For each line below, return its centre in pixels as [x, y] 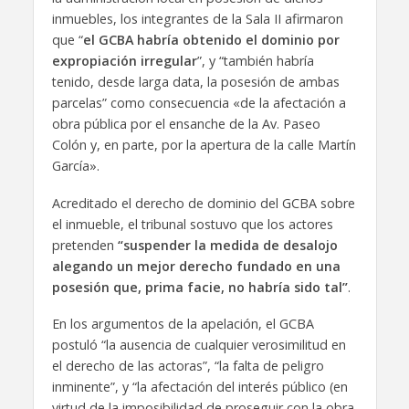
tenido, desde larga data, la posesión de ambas [195, 81]
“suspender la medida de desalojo [225, 245]
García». [75, 165]
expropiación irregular [124, 60]
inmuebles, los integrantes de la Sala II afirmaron [197, 18]
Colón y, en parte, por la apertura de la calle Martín [204, 144]
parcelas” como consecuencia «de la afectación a [199, 102]
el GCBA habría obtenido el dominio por [211, 39]
